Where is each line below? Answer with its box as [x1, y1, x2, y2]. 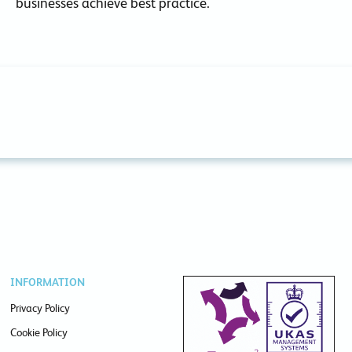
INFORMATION [10, 276, 86, 288]
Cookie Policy [10, 326, 68, 339]
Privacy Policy [10, 302, 71, 314]
